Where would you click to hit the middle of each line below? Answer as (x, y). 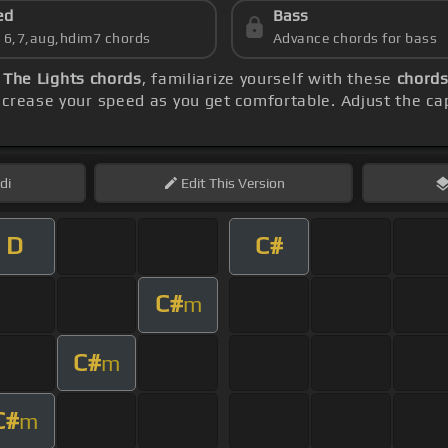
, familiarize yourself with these (269, 79)
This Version (245, 183)
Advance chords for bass (355, 38)
